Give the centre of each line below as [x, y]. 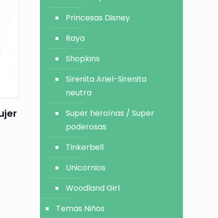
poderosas [86, 127]
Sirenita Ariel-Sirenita [106, 79]
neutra [79, 93]
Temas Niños [81, 209]
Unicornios [86, 168]
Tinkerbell [85, 147]
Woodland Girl [93, 188]
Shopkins [83, 59]
